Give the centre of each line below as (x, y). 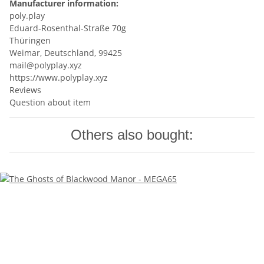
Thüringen (30, 41)
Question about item (50, 103)
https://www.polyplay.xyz (59, 78)
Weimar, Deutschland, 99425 (66, 53)
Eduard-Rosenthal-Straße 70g (68, 28)
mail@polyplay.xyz (46, 65)
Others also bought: (132, 135)
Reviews (25, 90)
